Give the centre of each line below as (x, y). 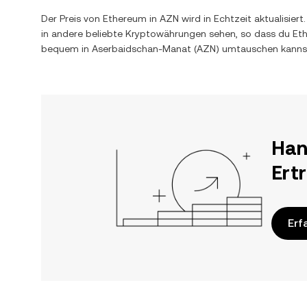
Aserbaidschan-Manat (142, 49)
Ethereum (125, 19)
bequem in (66, 49)
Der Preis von (72, 19)
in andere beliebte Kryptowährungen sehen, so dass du (167, 34)
